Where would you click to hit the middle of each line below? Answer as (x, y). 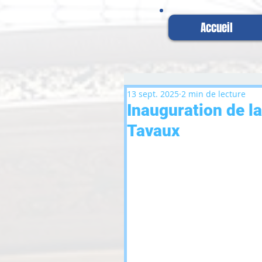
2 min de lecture (213, 94)
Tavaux (153, 131)
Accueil (216, 27)
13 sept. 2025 (153, 94)
